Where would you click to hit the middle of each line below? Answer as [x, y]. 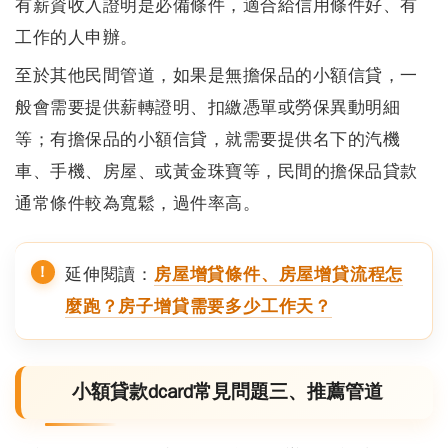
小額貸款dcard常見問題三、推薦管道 [227, 391]
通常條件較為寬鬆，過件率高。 [137, 203]
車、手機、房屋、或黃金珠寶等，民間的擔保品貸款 [216, 171]
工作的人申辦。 [76, 37]
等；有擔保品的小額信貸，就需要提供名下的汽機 [207, 139]
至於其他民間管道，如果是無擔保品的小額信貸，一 [216, 75]
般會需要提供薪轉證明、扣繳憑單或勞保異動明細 [207, 107]
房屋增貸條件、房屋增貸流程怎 [279, 274]
